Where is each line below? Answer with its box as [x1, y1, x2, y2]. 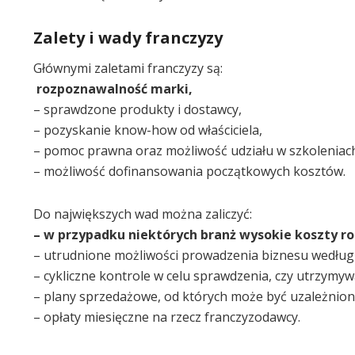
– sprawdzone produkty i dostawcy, [33, 100, 242, 118]
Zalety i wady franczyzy [33, 26, 223, 48]
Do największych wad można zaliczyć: [33, 204, 252, 223]
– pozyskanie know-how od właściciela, [33, 120, 262, 139]
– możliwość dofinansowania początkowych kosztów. [33, 162, 345, 180]
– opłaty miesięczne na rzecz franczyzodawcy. [33, 307, 300, 326]
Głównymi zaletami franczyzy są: [33, 59, 223, 77]
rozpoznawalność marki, [33, 79, 193, 97]
